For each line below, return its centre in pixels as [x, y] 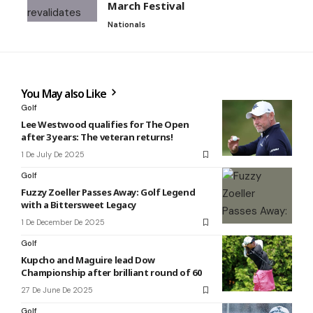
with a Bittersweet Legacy [79, 205]
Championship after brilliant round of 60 [111, 273]
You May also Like [65, 94]
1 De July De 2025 [53, 155]
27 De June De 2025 [57, 290]
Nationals [126, 25]
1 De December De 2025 [63, 223]
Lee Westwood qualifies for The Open [105, 125]
